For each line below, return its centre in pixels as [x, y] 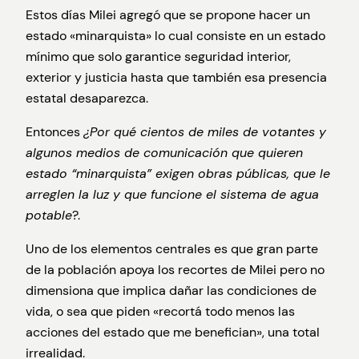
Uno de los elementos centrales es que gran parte [172, 249]
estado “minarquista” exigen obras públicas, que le [178, 173]
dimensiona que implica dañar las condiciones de [171, 291]
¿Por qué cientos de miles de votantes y [205, 131]
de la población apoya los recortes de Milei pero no [175, 270]
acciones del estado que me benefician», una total [173, 333]
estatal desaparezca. [87, 98]
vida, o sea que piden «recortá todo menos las [160, 312]
